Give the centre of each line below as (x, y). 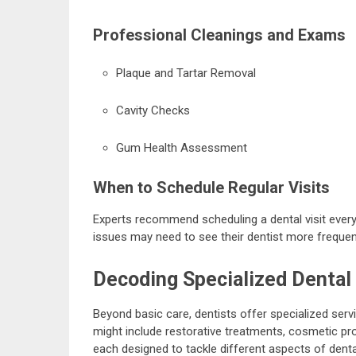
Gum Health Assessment (181, 147)
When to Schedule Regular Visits (211, 187)
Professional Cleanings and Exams (219, 35)
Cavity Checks (153, 110)
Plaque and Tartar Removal (186, 73)
